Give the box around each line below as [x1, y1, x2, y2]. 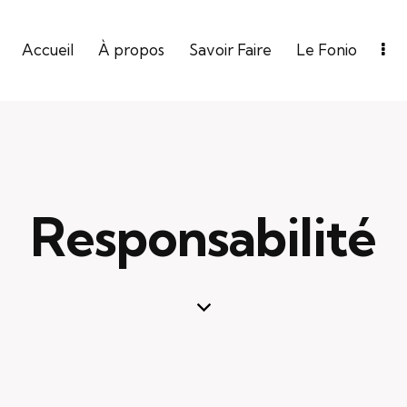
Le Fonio [296, 40, 358, 60]
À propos [97, 40, 164, 60]
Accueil [21, 40, 74, 60]
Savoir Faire [189, 40, 272, 60]
